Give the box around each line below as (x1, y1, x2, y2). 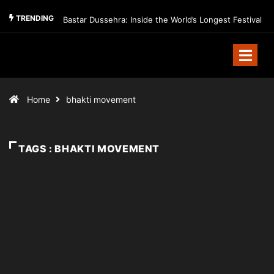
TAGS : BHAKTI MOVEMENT (18, 143, 160, 155)
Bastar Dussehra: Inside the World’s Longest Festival (63, 15, 262, 24)
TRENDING (14, 13, 54, 23)
